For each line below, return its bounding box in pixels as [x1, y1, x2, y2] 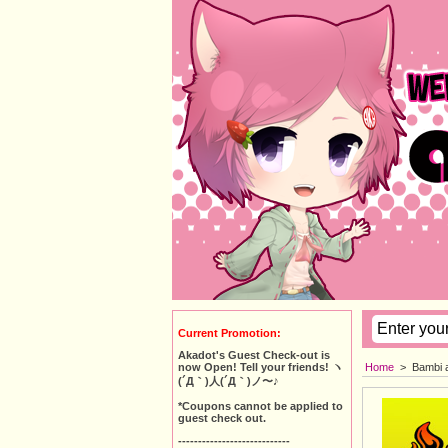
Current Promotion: [178, 326, 281, 339]
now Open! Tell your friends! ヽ [178, 361, 343, 374]
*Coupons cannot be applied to [178, 399, 343, 412]
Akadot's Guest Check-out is [178, 349, 330, 362]
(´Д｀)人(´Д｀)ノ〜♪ [178, 375, 279, 388]
